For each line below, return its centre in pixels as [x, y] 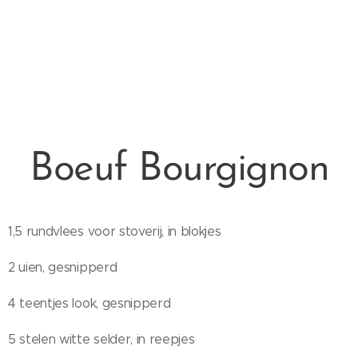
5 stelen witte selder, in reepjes [101, 339]
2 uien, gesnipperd [63, 267]
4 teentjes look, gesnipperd [89, 303]
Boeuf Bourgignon [179, 170]
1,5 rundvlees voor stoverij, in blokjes [115, 231]
